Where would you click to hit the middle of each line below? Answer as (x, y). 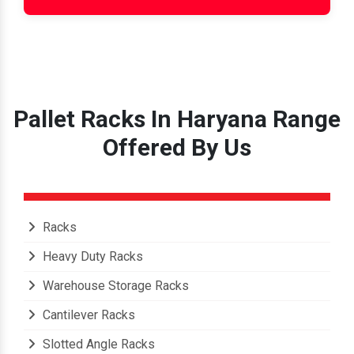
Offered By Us (177, 148)
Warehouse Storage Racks (114, 286)
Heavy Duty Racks (91, 257)
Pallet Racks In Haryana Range (177, 119)
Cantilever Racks (87, 315)
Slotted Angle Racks (97, 345)
